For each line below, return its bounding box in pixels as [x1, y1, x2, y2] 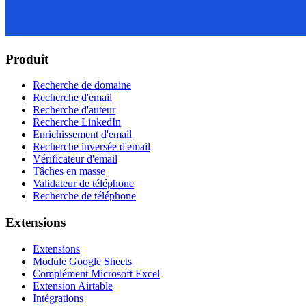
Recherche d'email [33, 92, 112, 104]
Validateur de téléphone [33, 178, 134, 190]
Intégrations [33, 292, 83, 304]
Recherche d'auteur [33, 104, 115, 116]
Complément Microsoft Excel [33, 267, 160, 279]
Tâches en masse [33, 165, 105, 178]
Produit [5, 51, 48, 66]
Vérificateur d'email [33, 153, 117, 165]
